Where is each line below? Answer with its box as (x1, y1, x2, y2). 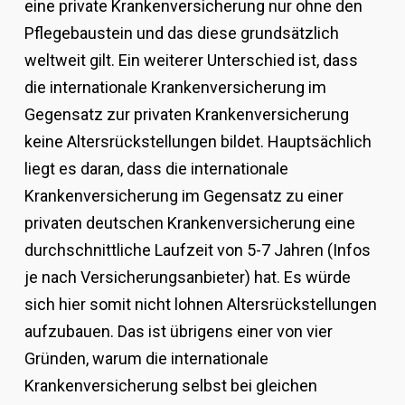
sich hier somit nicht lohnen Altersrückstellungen (24, 295, 377, 315)
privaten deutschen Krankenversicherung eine (24, 213, 355, 233)
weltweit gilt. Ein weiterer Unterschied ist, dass (24, 51, 358, 71)
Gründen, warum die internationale (24, 349, 268, 369)
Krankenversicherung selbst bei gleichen (24, 376, 317, 396)
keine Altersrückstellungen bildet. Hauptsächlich (24, 132, 372, 152)
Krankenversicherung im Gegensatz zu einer (24, 186, 344, 206)
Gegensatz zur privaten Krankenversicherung (24, 105, 349, 125)
